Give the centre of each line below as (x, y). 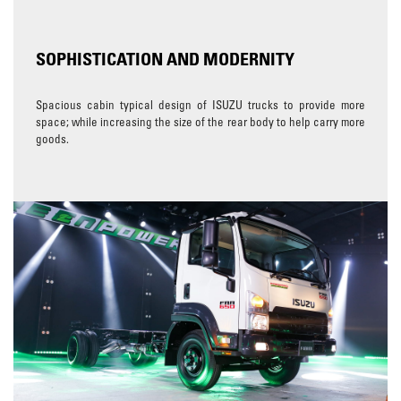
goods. (52, 138)
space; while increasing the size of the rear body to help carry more (200, 121)
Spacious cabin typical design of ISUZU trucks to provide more (200, 104)
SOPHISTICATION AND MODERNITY (165, 58)
